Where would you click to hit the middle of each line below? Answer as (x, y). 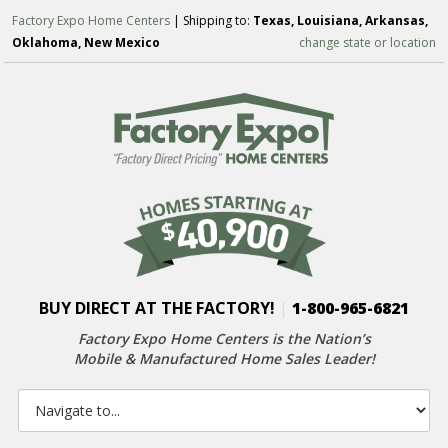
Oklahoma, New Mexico (86, 42)
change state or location (367, 42)
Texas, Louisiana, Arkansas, (341, 20)
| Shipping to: (212, 20)
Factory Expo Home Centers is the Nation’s (224, 339)
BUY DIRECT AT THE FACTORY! (159, 308)
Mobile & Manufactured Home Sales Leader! (224, 359)
